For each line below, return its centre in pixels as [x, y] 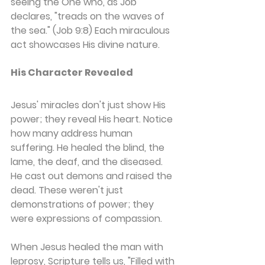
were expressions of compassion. [86, 218]
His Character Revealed [72, 72]
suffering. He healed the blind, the [89, 147]
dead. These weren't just [68, 190]
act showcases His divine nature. [85, 44]
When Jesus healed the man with [88, 247]
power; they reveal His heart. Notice [93, 119]
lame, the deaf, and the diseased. [88, 161]
